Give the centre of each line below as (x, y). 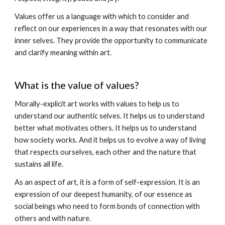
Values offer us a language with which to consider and (102, 16)
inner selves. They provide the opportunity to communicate (111, 40)
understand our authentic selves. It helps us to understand (110, 116)
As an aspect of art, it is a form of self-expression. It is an (107, 182)
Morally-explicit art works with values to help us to (97, 104)
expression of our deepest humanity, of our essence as (104, 194)
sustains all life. (39, 164)
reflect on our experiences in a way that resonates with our (111, 28)
